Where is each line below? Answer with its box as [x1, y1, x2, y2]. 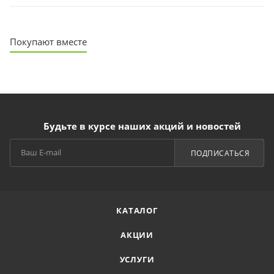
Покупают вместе [10, 35, 87, 48]
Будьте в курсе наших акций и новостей [43, 120, 241, 133]
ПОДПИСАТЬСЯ [190, 147, 250, 158]
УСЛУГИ [119, 254, 155, 265]
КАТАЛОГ [116, 205, 158, 217]
